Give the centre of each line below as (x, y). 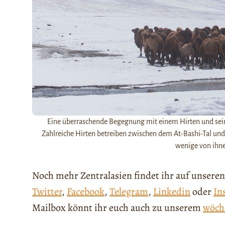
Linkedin (172, 192)
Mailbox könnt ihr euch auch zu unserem (118, 208)
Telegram (129, 192)
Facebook (86, 192)
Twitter (47, 192)
